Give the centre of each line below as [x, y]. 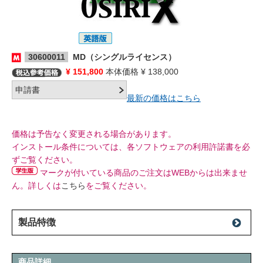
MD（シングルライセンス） [122, 57]
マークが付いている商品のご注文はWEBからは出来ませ [142, 173]
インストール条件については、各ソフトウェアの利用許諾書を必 [131, 147]
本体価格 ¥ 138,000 [141, 72]
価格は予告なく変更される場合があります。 [94, 134]
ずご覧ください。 [45, 160]
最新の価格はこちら [163, 98]
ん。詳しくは [36, 186]
